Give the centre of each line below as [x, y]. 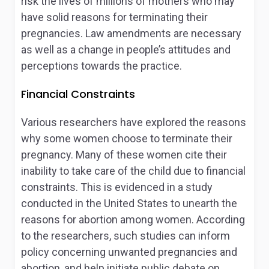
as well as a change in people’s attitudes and [126, 50]
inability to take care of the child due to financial [133, 171]
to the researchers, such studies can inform [125, 236]
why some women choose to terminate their [127, 138]
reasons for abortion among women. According [133, 219]
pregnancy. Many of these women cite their [124, 155]
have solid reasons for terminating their [114, 17]
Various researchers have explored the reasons [134, 122]
